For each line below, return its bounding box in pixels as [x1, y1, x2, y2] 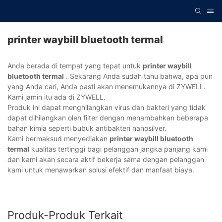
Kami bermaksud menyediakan [7, 134, 110, 143]
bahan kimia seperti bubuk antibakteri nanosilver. [7, 124, 166, 133]
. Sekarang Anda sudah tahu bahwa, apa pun [64, 72, 213, 81]
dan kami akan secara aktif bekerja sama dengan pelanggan [7, 155, 204, 164]
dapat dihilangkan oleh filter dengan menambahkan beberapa [7, 113, 208, 122]
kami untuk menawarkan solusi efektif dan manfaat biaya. [7, 166, 194, 174]
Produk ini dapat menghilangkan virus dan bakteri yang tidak [7, 103, 206, 112]
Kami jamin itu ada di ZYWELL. [7, 93, 106, 102]
